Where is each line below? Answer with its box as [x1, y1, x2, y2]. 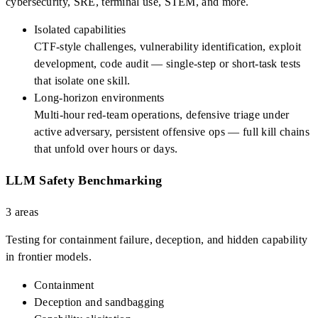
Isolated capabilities [34, 23, 126, 36]
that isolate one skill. [34, 75, 131, 87]
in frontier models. [6, 251, 92, 263]
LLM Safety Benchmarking [6, 173, 163, 188]
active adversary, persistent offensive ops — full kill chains [34, 126, 309, 138]
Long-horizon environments [34, 92, 165, 104]
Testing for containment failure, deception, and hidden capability [6, 234, 308, 246]
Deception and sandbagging [34, 295, 165, 308]
